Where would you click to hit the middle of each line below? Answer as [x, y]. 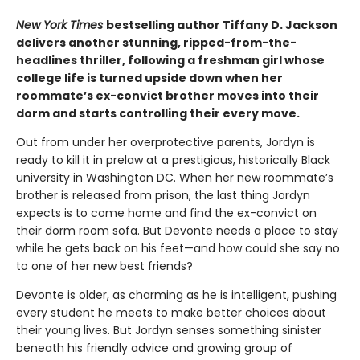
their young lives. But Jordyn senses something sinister [169, 331]
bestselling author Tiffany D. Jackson [222, 25]
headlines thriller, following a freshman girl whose [170, 61]
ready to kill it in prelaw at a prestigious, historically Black [173, 160]
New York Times [61, 25]
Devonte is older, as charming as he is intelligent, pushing [176, 295]
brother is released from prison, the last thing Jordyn [163, 196]
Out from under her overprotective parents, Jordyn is [166, 143]
